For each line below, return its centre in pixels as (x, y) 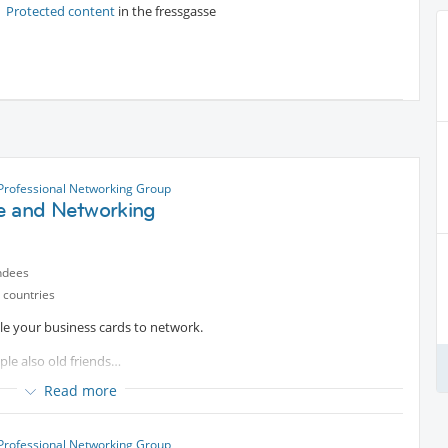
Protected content (62, 11)
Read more (80, 390)
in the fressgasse (167, 11)
